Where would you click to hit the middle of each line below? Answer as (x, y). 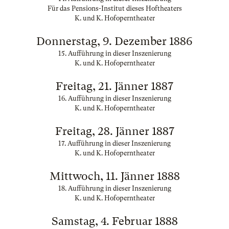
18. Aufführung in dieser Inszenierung (114, 188)
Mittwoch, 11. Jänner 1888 (114, 176)
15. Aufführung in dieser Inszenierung (114, 53)
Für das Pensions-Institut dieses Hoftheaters (114, 8)
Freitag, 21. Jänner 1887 (114, 86)
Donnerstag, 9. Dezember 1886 (114, 41)
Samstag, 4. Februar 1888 (114, 221)
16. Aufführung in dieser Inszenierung (114, 98)
